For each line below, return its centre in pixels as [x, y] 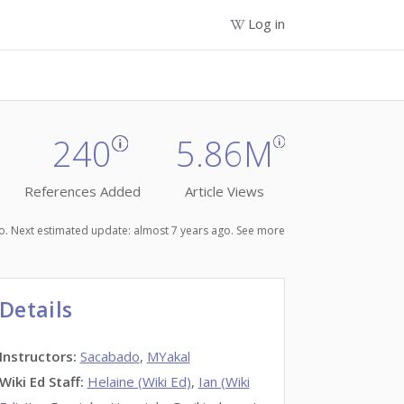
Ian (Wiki [224, 381]
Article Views [224, 192]
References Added [82, 192]
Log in [266, 23]
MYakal [168, 356]
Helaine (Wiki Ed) [139, 381]
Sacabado [110, 356]
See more [261, 230]
